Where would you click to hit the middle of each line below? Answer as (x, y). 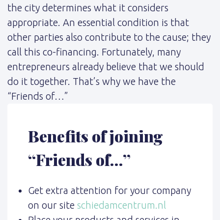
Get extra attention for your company (109, 190)
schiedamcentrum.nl (121, 205)
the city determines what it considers (88, 8)
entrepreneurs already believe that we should (106, 67)
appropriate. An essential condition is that (98, 23)
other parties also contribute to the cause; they (109, 37)
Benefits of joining (95, 136)
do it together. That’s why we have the (92, 82)
